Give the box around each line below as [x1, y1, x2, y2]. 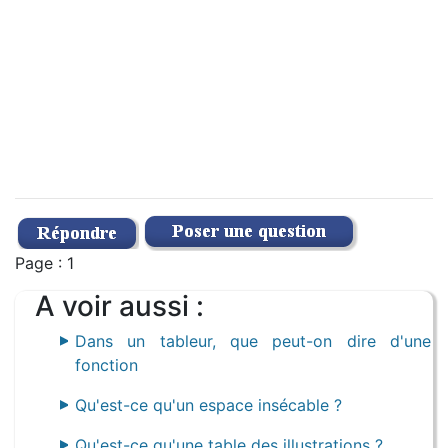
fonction [75, 355, 138, 375]
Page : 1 [15, 253, 74, 273]
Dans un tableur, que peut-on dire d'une [75, 331, 431, 351]
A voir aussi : [35, 289, 204, 323]
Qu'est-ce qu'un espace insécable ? [75, 395, 342, 415]
